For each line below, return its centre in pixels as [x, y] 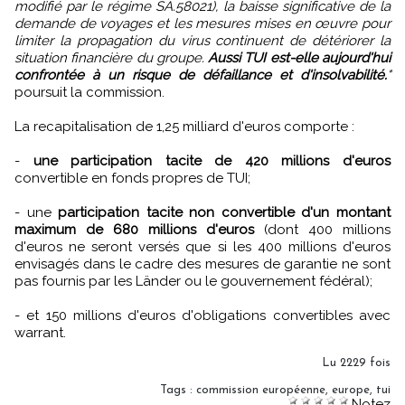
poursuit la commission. [89, 93]
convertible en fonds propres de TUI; [132, 179]
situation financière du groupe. [112, 58]
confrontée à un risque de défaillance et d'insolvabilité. [201, 75]
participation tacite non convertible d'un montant [225, 213]
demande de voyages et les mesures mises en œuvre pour [202, 24]
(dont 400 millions [322, 230]
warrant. [40, 333]
